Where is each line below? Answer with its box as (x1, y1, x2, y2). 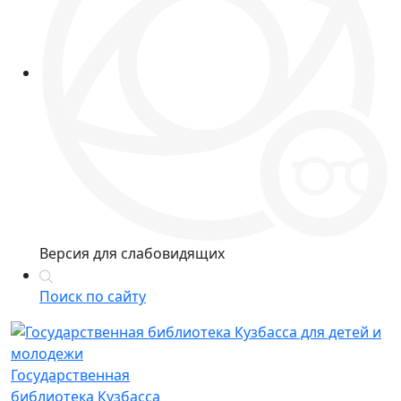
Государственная (11, 364, 130, 385)
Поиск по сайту (39, 286, 146, 306)
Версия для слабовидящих (39, 243, 225, 263)
